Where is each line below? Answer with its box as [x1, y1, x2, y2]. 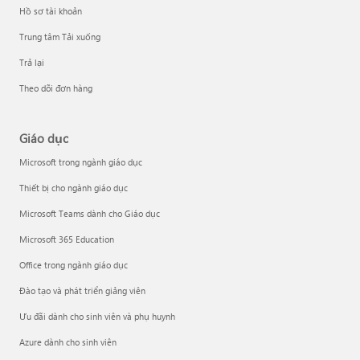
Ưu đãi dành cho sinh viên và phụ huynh [19, 310, 175, 322]
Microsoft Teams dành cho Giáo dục [19, 207, 160, 219]
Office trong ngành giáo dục [19, 259, 128, 271]
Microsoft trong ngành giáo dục [19, 156, 142, 168]
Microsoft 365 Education [19, 233, 114, 245]
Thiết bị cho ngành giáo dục [19, 182, 128, 194]
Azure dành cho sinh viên [19, 336, 117, 348]
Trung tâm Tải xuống [19, 31, 100, 43]
